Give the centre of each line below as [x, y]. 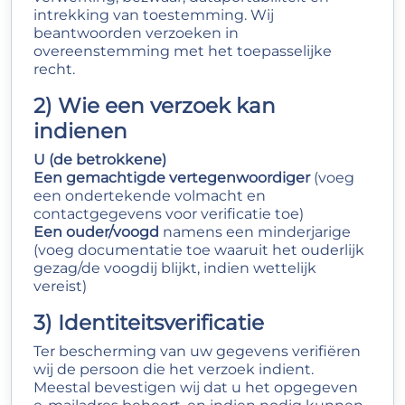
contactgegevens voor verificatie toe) [169, 214]
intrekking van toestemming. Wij [154, 15]
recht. [54, 69]
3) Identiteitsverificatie [149, 322]
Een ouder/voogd [96, 232]
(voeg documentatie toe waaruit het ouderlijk [199, 250]
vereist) [60, 286]
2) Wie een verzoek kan [155, 105]
